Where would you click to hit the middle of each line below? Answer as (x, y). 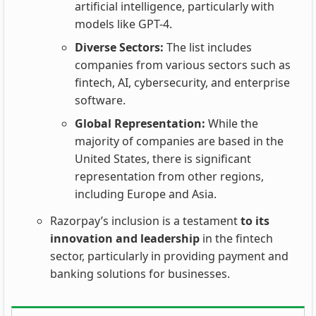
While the (233, 123)
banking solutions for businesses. (140, 274)
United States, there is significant (163, 159)
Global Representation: (141, 123)
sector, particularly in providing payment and (169, 256)
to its (255, 221)
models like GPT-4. (123, 24)
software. (100, 100)
